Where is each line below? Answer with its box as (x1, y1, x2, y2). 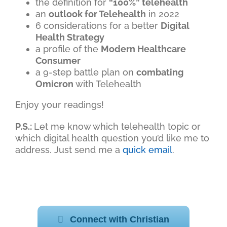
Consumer (35, 55, 81, 66)
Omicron (35, 79, 75, 90)
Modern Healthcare (100, 44, 186, 55)
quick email (122, 144, 172, 156)
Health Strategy (35, 32, 104, 43)
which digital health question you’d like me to (15, 133, 209, 144)
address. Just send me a (15, 144, 123, 156)
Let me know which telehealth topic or (33, 121, 201, 132)
